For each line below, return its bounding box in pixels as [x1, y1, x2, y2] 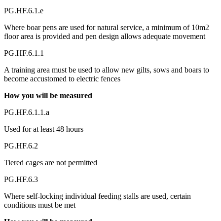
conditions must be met [4, 200, 75, 209]
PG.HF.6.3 [4, 175, 38, 184]
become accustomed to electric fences [4, 74, 120, 83]
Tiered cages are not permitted [4, 158, 97, 167]
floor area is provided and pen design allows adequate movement [4, 32, 205, 40]
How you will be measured [4, 91, 92, 100]
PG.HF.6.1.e [4, 6, 43, 15]
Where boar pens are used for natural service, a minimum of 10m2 [4, 23, 209, 32]
